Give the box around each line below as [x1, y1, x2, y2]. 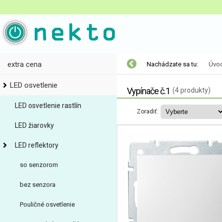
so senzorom [20, 161, 58, 168]
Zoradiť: [137, 108, 158, 115]
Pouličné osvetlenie [20, 201, 75, 208]
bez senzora [20, 181, 55, 188]
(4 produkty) [172, 86, 211, 94]
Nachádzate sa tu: [147, 60, 198, 68]
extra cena [7, 60, 42, 69]
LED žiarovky [15, 121, 54, 129]
